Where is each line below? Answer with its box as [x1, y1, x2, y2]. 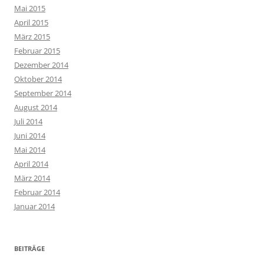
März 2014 [14, 173, 50, 184]
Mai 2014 [14, 144, 45, 156]
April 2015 [14, 17, 48, 28]
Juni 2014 [14, 130, 45, 141]
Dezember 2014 [14, 60, 68, 71]
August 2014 [14, 102, 57, 113]
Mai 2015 [14, 3, 45, 14]
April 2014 [14, 159, 48, 170]
